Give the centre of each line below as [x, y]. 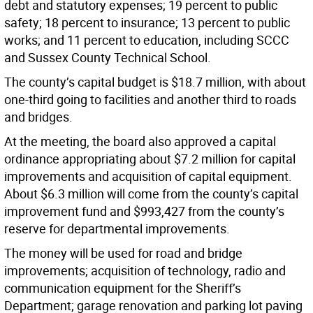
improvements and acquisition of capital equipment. [148, 176]
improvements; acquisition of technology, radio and [145, 271]
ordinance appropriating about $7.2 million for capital [150, 159]
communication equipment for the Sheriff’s [123, 288]
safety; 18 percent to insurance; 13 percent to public [147, 23]
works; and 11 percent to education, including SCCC [147, 40]
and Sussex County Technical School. [108, 58]
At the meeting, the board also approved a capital [140, 141]
